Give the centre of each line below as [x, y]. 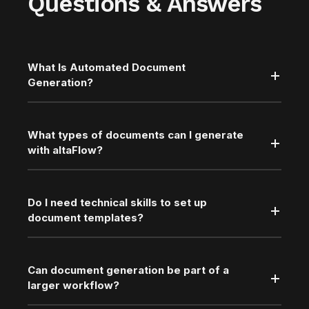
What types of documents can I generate [136, 134]
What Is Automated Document [107, 67]
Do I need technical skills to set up [117, 202]
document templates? [86, 217]
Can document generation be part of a [128, 270]
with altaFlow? [65, 150]
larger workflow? [73, 285]
